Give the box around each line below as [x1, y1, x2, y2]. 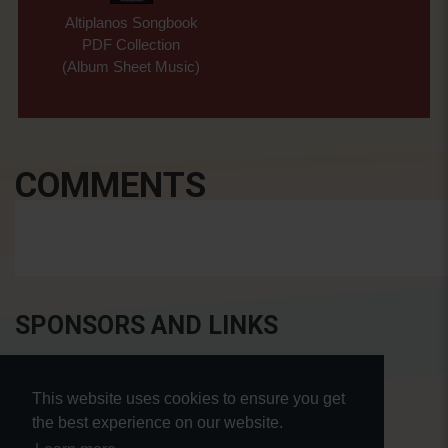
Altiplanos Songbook [64, 13, 198, 31]
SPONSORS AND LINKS [15, 311, 278, 341]
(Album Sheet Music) [62, 57, 201, 75]
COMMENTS [15, 164, 206, 206]
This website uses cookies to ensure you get [32, 390, 345, 408]
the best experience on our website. [32, 414, 283, 432]
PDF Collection [82, 35, 181, 53]
